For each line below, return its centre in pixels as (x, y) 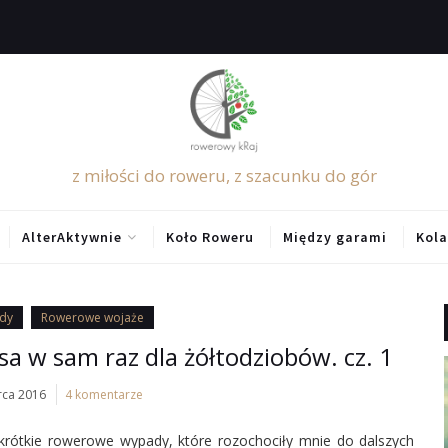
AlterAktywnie (71, 237)
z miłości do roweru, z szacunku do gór (224, 175)
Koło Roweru (209, 237)
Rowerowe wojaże (93, 317)
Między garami (334, 237)
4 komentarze (104, 394)
